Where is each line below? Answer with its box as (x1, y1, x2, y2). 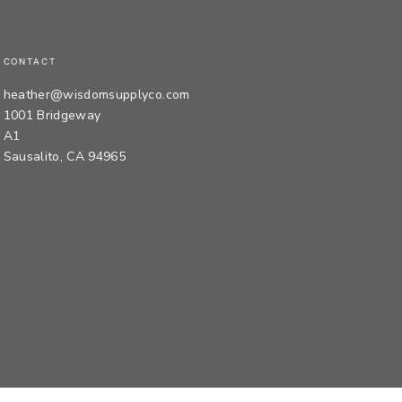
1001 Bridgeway (3, 107, 101, 125)
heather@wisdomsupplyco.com (3, 86, 190, 104)
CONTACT (3, 57, 57, 67)
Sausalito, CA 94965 (3, 148, 127, 166)
